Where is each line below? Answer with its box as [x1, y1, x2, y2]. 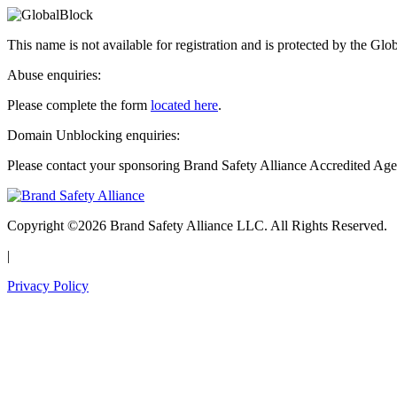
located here [151, 97, 218, 113]
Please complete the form [7, 97, 151, 113]
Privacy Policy [7, 278, 89, 293]
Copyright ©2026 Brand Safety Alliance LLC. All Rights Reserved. [7, 218, 387, 233]
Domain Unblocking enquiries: [7, 128, 180, 143]
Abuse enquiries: [7, 67, 101, 82]
